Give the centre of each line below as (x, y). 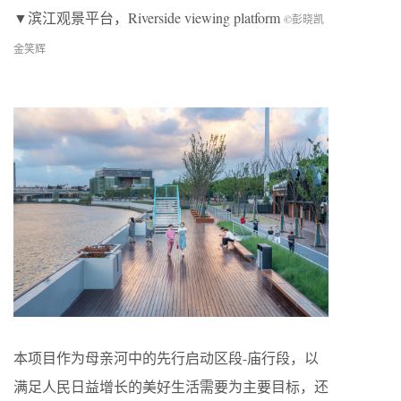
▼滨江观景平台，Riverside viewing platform (149, 17)
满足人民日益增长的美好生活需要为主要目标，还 (171, 387)
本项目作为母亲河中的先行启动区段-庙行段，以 (166, 358)
